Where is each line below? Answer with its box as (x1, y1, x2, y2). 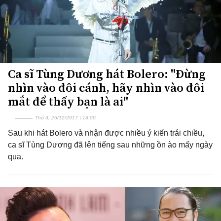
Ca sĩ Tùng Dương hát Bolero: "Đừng (8, 66, 206, 82)
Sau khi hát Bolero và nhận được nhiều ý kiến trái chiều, (8, 129, 204, 137)
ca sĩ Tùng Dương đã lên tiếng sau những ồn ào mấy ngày (8, 141, 213, 149)
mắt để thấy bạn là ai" (8, 93, 128, 110)
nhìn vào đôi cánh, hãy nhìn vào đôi (8, 79, 204, 96)
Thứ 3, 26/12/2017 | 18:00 (35, 115, 96, 120)
